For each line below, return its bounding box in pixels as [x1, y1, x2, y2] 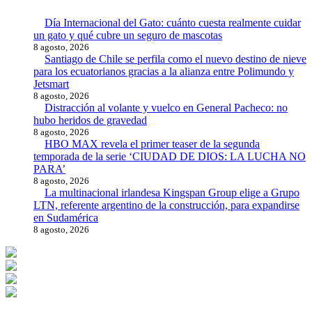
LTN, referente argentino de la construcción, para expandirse [33, 198, 299, 211]
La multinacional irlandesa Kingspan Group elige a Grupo [45, 186, 299, 198]
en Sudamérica [33, 211, 98, 224]
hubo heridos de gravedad [33, 114, 147, 126]
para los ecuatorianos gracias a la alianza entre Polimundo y [33, 65, 294, 77]
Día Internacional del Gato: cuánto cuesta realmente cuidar [45, 16, 301, 29]
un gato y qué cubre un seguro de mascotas [33, 29, 222, 41]
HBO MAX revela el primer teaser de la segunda [45, 137, 260, 150]
